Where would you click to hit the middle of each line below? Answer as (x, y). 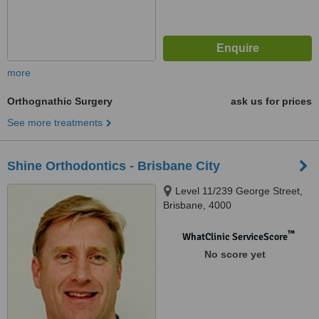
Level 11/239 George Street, (239, 191)
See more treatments (55, 122)
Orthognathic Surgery (60, 101)
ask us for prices (271, 101)
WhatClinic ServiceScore (235, 237)
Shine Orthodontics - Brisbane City (114, 166)
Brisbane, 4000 (197, 205)
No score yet (235, 254)
